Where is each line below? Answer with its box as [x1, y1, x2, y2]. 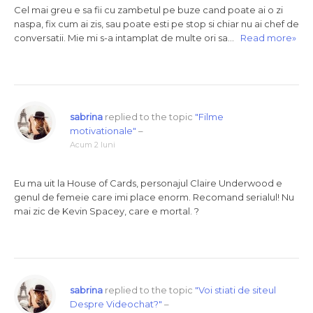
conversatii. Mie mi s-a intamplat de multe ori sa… [14, 32, 240, 43]
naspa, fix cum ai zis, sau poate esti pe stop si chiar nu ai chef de [14, 18, 299, 29]
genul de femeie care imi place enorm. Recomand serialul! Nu [14, 191, 294, 203]
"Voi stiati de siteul [195, 284, 276, 296]
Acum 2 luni [70, 140, 115, 150]
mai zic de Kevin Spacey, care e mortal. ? [14, 205, 199, 217]
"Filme [195, 111, 224, 122]
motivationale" [70, 125, 136, 136]
